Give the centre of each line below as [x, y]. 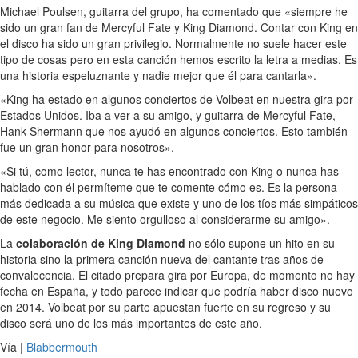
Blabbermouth [62, 347]
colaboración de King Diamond [101, 243]
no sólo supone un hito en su [260, 243]
